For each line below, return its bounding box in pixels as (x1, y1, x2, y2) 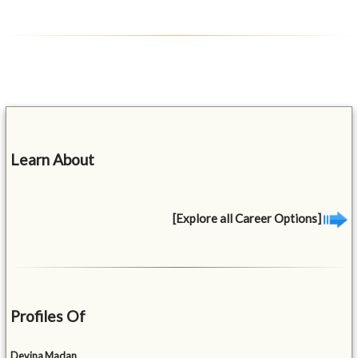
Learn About (10, 150, 95, 169)
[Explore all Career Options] (172, 211, 324, 226)
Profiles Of (10, 307, 86, 326)
